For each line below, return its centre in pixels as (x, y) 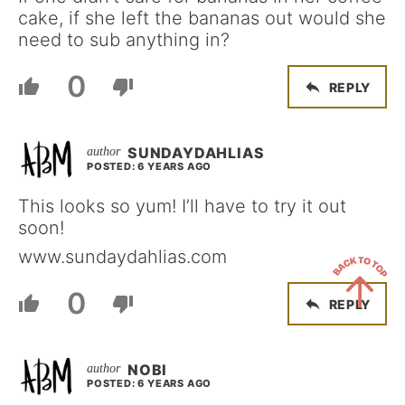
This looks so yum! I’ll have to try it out (182, 207)
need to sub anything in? (124, 40)
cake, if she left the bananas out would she (202, 19)
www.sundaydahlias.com (122, 257)
